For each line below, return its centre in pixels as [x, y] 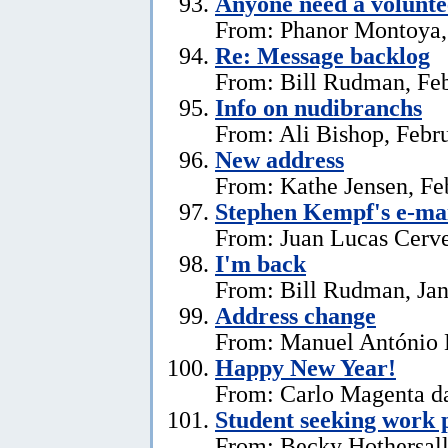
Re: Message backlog [322, 55]
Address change [295, 315]
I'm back [260, 263]
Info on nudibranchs [318, 107]
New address [279, 159]
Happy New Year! [305, 367]
